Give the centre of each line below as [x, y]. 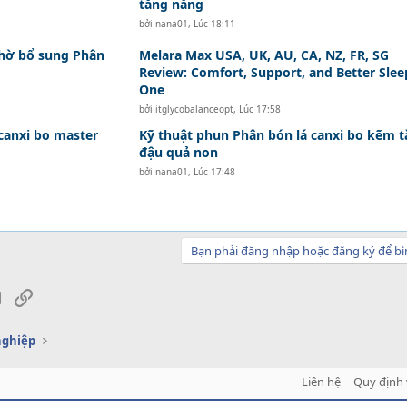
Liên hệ [321, 382]
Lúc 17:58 [259, 109]
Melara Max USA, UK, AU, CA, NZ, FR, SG [263, 55]
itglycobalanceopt [194, 109]
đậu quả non [178, 152]
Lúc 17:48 [214, 172]
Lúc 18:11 [214, 24]
